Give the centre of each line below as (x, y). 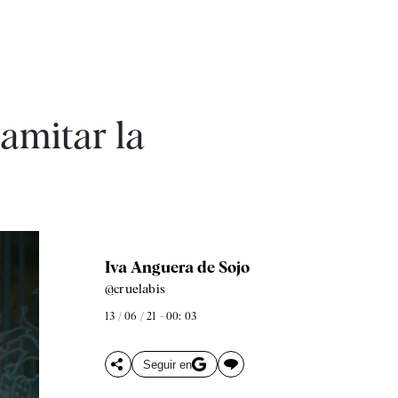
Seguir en (167, 364)
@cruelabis (135, 289)
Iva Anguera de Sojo (177, 267)
